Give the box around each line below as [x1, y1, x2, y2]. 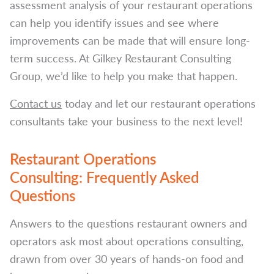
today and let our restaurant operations [62, 95, 256, 111]
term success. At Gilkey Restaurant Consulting [10, 50, 231, 65]
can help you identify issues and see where [10, 15, 219, 30]
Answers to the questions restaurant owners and [10, 215, 247, 231]
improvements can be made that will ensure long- [10, 32, 250, 48]
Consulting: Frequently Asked [10, 166, 199, 187]
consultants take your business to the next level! [10, 113, 243, 128]
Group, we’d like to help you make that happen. [10, 68, 237, 83]
